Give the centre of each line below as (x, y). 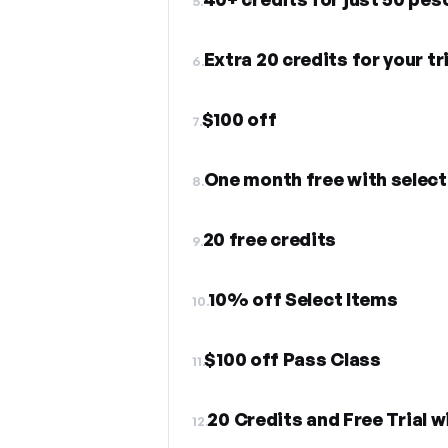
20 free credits (269, 239)
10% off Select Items (303, 299)
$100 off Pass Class (292, 359)
